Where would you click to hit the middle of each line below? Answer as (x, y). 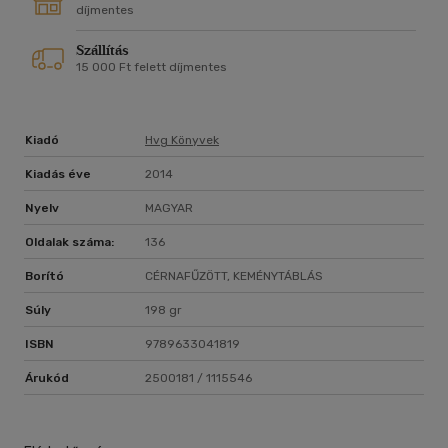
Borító (44, 276)
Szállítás (102, 51)
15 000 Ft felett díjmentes (151, 67)
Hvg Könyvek (182, 140)
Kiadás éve (58, 174)
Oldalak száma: (69, 242)
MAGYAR (169, 208)
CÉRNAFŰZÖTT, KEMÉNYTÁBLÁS (234, 276)
